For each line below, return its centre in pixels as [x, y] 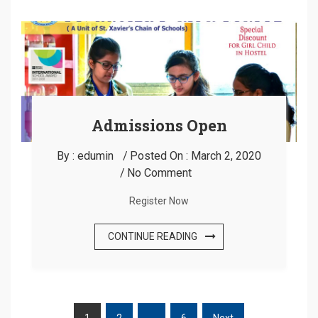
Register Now [159, 201]
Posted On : [160, 155]
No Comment [159, 172]
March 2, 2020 [226, 155]
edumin [95, 155]
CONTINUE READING [153, 236]
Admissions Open [159, 125]
